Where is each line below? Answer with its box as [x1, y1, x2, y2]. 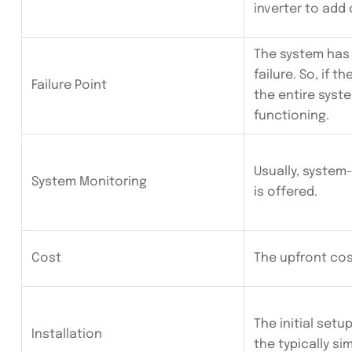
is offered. [254, 185, 317, 200]
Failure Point [31, 79, 107, 93]
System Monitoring [31, 175, 147, 189]
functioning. [254, 109, 329, 123]
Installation [31, 328, 102, 342]
